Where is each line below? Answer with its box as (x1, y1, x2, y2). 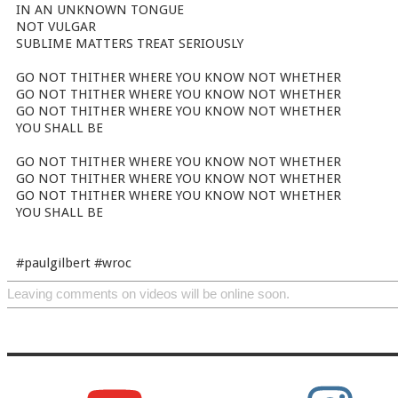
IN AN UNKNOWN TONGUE (16, 2, 184, 18)
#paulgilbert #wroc (16, 255, 131, 271)
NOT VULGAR (16, 19, 96, 35)
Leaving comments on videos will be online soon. (7, 287, 290, 301)
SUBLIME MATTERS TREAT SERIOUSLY (16, 36, 243, 52)
